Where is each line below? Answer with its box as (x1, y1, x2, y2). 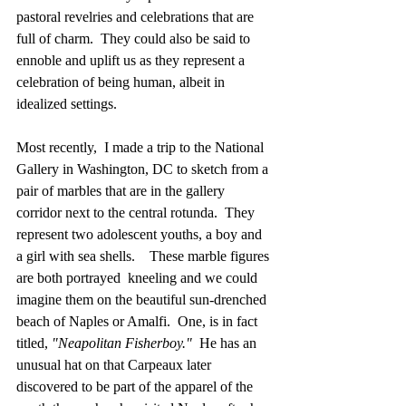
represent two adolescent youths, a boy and (16, 227, 266, 242)
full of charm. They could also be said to (16, 31, 254, 46)
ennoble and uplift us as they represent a (16, 53, 248, 68)
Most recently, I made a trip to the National (16, 140, 267, 155)
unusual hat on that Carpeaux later (16, 357, 215, 372)
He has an (192, 335, 260, 351)
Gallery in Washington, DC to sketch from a (16, 161, 272, 177)
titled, (16, 335, 52, 351)
